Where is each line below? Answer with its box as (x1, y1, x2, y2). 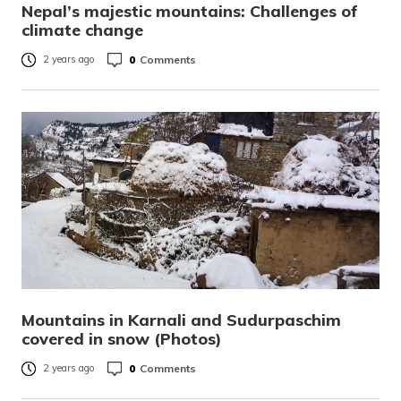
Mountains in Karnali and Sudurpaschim (21, 310, 341, 330)
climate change (21, 20, 143, 40)
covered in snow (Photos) (21, 328, 222, 349)
